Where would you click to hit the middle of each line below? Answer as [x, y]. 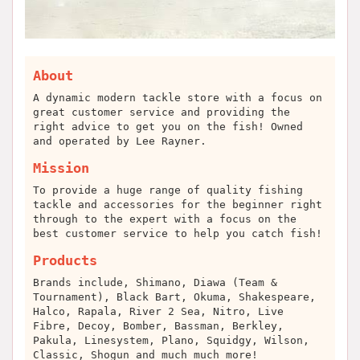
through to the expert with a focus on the [165, 219]
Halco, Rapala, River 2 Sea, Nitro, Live [158, 311]
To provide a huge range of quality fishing [168, 190]
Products [65, 260]
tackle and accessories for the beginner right [178, 205]
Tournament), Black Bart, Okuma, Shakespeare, [174, 297]
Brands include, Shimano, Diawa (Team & [155, 282]
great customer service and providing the [162, 112]
